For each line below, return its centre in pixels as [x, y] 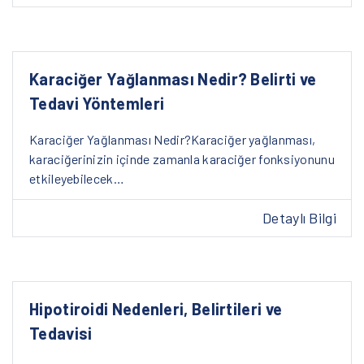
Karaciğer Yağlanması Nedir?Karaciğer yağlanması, [173, 139]
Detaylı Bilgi [299, 218]
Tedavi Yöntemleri [97, 103]
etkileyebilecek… [77, 178]
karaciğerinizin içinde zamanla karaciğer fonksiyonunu [182, 158]
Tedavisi [61, 334]
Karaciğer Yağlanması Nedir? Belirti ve [173, 78]
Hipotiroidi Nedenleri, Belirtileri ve [156, 309]
